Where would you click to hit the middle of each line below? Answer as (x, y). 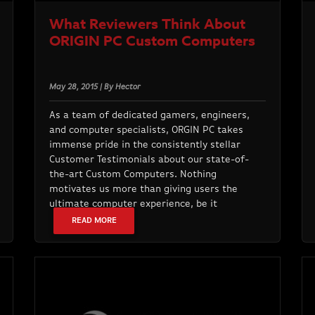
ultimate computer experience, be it (133, 204)
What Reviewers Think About (147, 24)
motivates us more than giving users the (143, 189)
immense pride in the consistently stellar (144, 145)
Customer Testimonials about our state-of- (149, 160)
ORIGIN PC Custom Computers (152, 41)
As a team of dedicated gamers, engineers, (149, 116)
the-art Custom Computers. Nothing (133, 175)
